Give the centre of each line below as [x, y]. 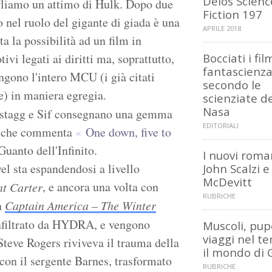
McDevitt [227, 182]
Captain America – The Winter [80, 206]
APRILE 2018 [222, 29]
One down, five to [128, 132]
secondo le [232, 85]
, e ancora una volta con [100, 187]
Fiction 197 [233, 15]
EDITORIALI [221, 126]
